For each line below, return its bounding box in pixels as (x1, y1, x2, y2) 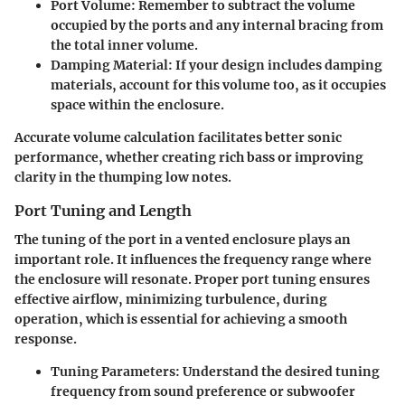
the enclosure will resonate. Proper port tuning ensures (14, 270, 370, 287)
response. (14, 330, 77, 347)
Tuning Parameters (51, 363, 175, 380)
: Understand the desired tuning (175, 363, 380, 380)
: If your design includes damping (168, 56, 382, 73)
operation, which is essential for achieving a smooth (14, 310, 347, 327)
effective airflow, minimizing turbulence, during (14, 290, 327, 307)
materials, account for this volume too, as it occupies (51, 76, 386, 93)
